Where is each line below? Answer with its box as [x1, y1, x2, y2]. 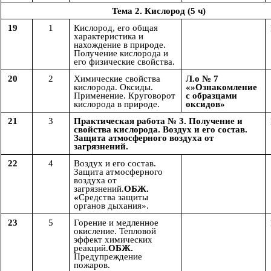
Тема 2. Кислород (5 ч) [109, 6, 208, 16]
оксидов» [186, 99, 225, 109]
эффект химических [74, 235, 152, 245]
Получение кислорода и [74, 48, 168, 59]
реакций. [74, 243, 108, 253]
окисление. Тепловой [74, 226, 156, 237]
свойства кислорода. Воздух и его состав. [74, 125, 247, 135]
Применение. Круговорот [74, 91, 175, 101]
